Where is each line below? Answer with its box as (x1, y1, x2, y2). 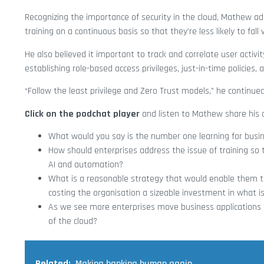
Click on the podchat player (25, 107, 140, 120)
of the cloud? (48, 214, 97, 227)
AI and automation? (48, 158, 123, 171)
